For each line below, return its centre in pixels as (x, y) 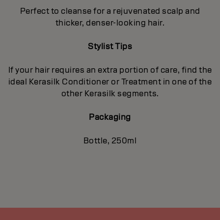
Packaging (110, 117)
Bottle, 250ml (110, 140)
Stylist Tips (110, 46)
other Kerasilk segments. (110, 93)
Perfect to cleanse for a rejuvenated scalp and (110, 11)
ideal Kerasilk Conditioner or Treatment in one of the (110, 82)
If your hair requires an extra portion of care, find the (110, 70)
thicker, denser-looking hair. (110, 23)
